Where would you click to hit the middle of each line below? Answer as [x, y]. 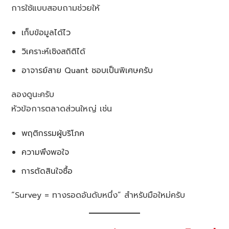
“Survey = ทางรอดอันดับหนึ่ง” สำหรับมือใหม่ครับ [98, 195]
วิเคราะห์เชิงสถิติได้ [54, 51]
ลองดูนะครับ [33, 94]
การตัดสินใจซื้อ [47, 171]
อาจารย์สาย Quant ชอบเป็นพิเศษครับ [87, 70]
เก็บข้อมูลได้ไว [46, 32]
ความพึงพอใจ [45, 152]
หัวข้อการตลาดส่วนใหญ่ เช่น [62, 109]
